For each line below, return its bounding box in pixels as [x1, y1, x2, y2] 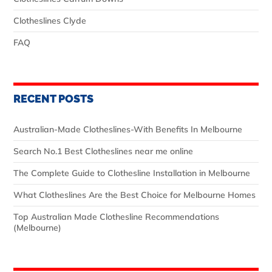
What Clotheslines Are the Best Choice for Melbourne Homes [13, 189, 256, 200]
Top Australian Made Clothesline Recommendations [13, 211, 219, 222]
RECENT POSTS [13, 92, 93, 105]
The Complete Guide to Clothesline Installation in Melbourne [13, 167, 250, 178]
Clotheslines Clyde [13, 15, 86, 26]
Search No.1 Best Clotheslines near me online [13, 145, 193, 157]
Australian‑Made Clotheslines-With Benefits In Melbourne [13, 123, 242, 135]
